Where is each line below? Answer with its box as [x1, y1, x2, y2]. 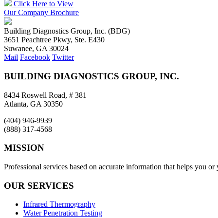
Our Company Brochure [4, 8, 79, 17]
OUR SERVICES [4, 180, 74, 191]
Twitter [52, 53, 74, 62]
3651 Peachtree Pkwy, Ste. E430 [4, 36, 105, 44]
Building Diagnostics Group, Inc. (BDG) [4, 27, 130, 36]
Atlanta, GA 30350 [4, 99, 63, 108]
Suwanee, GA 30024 [4, 44, 69, 53]
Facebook [20, 53, 50, 62]
